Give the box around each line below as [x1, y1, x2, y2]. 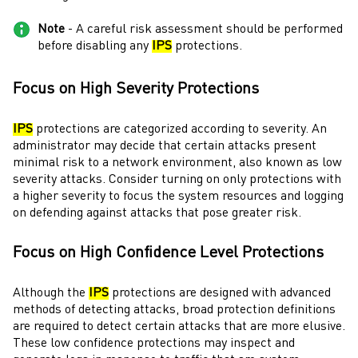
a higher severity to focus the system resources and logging [13, 189, 344, 203]
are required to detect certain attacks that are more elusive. [13, 320, 345, 333]
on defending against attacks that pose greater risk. [13, 206, 301, 220]
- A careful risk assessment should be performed [65, 22, 343, 36]
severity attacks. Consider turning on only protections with [13, 173, 341, 186]
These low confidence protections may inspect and [13, 337, 295, 350]
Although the [13, 287, 89, 300]
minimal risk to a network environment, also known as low [13, 156, 342, 169]
